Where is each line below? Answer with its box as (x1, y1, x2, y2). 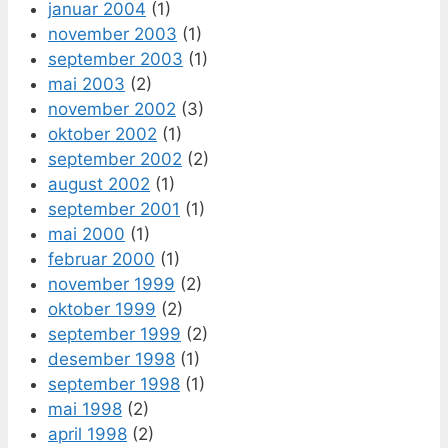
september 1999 (48, 323, 181, 344)
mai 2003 (48, 73, 125, 94)
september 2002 (48, 148, 182, 169)
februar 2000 (48, 248, 155, 269)
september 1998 (48, 373, 180, 394)
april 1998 (48, 423, 127, 444)
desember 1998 (48, 348, 175, 369)
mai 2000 (48, 223, 125, 244)
